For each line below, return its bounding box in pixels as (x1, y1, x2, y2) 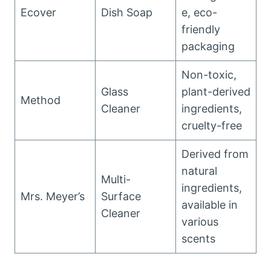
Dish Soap (101, 6, 152, 19)
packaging (181, 40, 235, 53)
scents (181, 232, 215, 245)
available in (181, 198, 238, 211)
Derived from (181, 148, 249, 160)
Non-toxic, (181, 68, 237, 81)
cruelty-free (181, 119, 242, 132)
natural (181, 165, 217, 177)
